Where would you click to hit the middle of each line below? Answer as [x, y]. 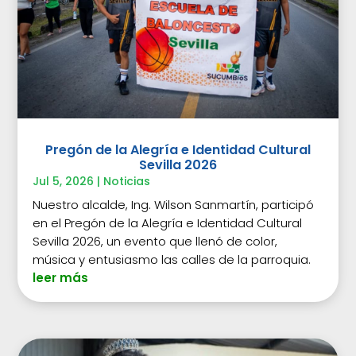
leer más [61, 278]
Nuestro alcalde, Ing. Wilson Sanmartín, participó [174, 205]
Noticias [127, 182]
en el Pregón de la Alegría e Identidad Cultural [168, 223]
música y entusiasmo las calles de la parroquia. [172, 260]
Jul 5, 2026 [64, 182]
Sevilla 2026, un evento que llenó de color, [155, 242]
